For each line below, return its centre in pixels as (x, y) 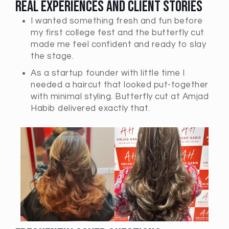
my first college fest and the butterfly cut (118, 33)
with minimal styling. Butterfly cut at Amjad (120, 97)
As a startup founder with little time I (108, 73)
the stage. (52, 56)
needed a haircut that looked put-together (120, 85)
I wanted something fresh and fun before (117, 21)
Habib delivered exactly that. (90, 108)
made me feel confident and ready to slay (118, 44)
